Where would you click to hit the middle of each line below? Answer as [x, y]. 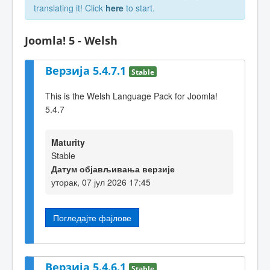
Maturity [68, 142]
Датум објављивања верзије [113, 168]
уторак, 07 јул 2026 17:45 [101, 182]
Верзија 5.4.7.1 [87, 70]
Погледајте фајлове [92, 217]
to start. [139, 8]
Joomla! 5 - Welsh [71, 40]
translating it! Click [70, 8]
